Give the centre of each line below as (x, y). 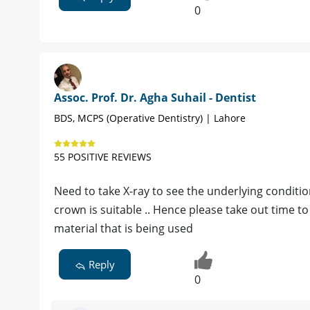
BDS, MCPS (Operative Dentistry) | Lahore (150, 118)
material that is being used (124, 229)
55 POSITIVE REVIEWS (103, 157)
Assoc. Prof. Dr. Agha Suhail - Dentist (155, 98)
